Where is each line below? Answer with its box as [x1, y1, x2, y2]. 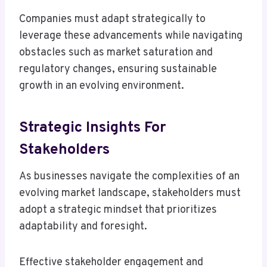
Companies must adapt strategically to [19, 13, 206, 27]
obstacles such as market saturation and [19, 46, 213, 60]
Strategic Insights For [19, 118, 166, 138]
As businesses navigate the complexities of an [19, 170, 240, 184]
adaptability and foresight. [19, 220, 147, 234]
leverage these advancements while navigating [19, 29, 243, 44]
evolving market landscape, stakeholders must [19, 187, 241, 201]
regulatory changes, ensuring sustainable [19, 63, 217, 77]
